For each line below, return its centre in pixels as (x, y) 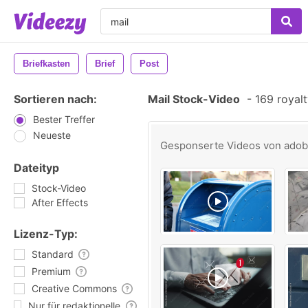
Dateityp (36, 168)
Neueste (52, 135)
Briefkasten (46, 64)
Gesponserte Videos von (222, 145)
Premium (51, 271)
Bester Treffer (64, 119)
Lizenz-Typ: (46, 234)
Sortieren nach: (55, 99)
